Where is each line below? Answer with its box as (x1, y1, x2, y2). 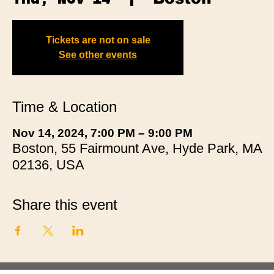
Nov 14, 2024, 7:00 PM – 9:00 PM (12, 126, 193, 139)
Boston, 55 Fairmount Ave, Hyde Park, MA (12, 140, 262, 156)
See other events (59, 49, 137, 60)
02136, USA (12, 157, 84, 172)
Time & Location (12, 98, 117, 115)
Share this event (12, 196, 117, 213)
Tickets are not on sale (45, 34, 150, 45)
